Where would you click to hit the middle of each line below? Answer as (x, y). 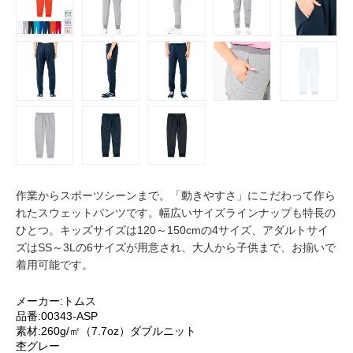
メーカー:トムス (56, 301)
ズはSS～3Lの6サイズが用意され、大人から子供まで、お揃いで (175, 248)
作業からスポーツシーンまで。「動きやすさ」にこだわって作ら (175, 196)
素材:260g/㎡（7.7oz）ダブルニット (111, 331)
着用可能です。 (54, 265)
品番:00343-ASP (56, 316)
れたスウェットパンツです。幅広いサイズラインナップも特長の (175, 213)
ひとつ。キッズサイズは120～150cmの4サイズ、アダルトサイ (172, 230)
